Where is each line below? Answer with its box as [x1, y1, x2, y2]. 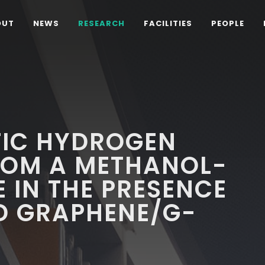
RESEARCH [78, 18, 125, 29]
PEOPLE [211, 18, 244, 29]
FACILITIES [144, 18, 192, 29]
